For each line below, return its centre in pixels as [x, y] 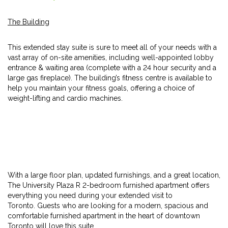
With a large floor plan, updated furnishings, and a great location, [114, 175]
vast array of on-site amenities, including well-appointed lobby [111, 58]
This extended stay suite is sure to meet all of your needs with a [112, 47]
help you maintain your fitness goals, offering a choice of [101, 88]
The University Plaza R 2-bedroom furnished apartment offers [109, 185]
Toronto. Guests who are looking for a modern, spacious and [108, 206]
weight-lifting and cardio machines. [65, 98]
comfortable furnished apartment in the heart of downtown [104, 216]
